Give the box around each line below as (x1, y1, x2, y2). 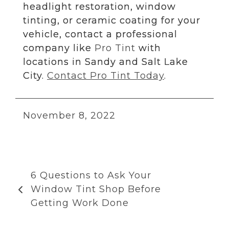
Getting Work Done (31, 197, 129, 209)
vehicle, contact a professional (23, 28, 177, 40)
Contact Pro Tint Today (47, 70, 164, 81)
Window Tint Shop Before (31, 183, 161, 195)
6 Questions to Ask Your (31, 169, 151, 181)
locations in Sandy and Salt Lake (23, 56, 188, 67)
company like (23, 42, 95, 54)
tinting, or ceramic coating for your (23, 14, 200, 26)
